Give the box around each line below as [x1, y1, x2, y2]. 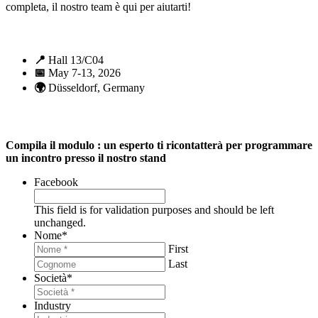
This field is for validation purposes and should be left [34, 203, 274, 216]
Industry [34, 299, 71, 312]
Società [34, 271, 67, 284]
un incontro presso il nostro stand [6, 151, 166, 164]
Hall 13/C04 [45, 53, 104, 66]
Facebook [34, 175, 78, 188]
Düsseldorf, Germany [45, 81, 145, 94]
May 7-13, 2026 [45, 66, 121, 79]
